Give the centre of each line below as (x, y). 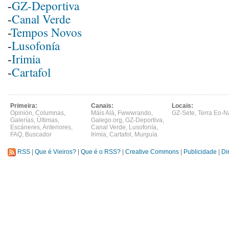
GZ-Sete (183, 113)
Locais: (182, 106)
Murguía (146, 134)
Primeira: (24, 106)
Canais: (102, 106)
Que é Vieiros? (55, 152)
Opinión (21, 113)
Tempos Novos (46, 32)
